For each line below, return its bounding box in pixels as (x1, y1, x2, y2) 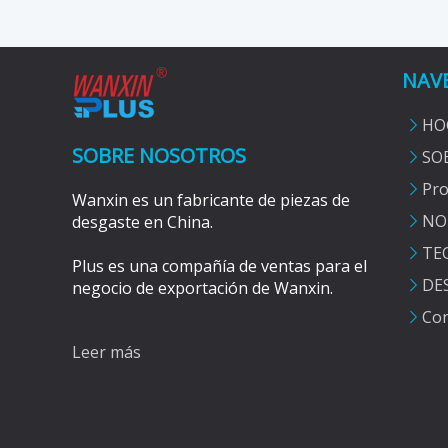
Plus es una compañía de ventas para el (72, 255, 367, 277)
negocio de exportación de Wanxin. (72, 277, 333, 299)
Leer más (72, 341, 141, 363)
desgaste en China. (72, 211, 213, 233)
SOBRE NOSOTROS (72, 142, 246, 169)
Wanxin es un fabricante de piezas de (72, 189, 350, 211)
